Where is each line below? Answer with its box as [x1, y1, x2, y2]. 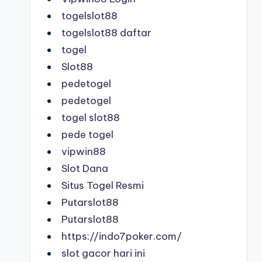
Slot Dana [61, 162, 108, 175]
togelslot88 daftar [61, 26, 151, 39]
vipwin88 [61, 145, 106, 158]
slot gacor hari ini [61, 247, 145, 260]
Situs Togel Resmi [61, 179, 144, 192]
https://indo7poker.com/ [61, 230, 182, 243]
